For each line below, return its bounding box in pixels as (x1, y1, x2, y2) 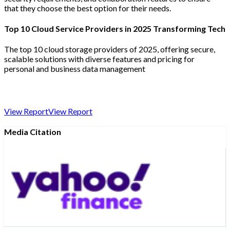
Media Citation (4, 127, 61, 137)
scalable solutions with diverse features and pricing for (4, 54, 195, 64)
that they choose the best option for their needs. (4, 3, 171, 13)
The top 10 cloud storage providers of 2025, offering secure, (4, 44, 215, 54)
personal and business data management (4, 64, 145, 74)
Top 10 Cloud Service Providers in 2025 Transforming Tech (4, 23, 225, 33)
